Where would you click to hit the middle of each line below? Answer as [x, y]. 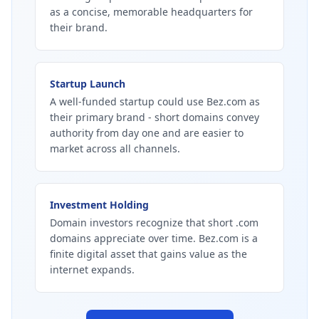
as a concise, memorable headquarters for [151, 12]
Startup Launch [88, 84]
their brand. [79, 27]
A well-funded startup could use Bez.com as [155, 101]
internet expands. [92, 270]
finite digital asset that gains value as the [148, 254]
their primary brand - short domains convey [155, 117]
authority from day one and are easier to [147, 133]
